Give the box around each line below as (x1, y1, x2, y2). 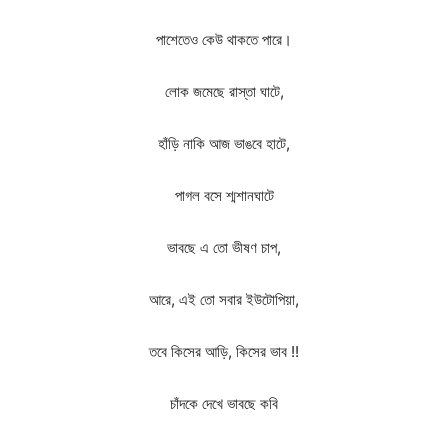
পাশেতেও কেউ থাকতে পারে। (156, 30, 292, 49)
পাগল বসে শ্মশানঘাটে (174, 186, 274, 205)
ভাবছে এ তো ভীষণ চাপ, (167, 238, 281, 257)
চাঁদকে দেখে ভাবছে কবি (170, 394, 278, 413)
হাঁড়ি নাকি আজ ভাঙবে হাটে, (158, 134, 290, 153)
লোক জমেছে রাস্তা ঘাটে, (164, 82, 284, 101)
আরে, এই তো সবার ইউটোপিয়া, (149, 290, 299, 309)
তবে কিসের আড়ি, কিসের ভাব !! (149, 342, 299, 361)
